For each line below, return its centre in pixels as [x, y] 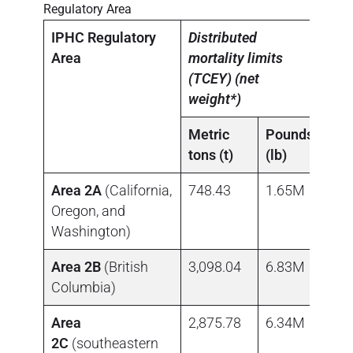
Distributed [223, 37]
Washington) [91, 231]
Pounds [290, 134]
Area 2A [76, 190]
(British [124, 266]
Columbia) [84, 287]
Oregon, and [88, 210]
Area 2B [76, 266]
